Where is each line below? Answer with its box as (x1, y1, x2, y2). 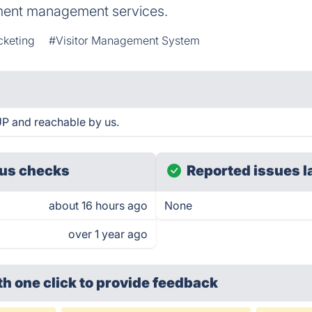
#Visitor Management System (49, 33, 201, 47)
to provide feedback (79, 274, 219, 291)
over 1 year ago (68, 227, 148, 241)
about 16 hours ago (49, 198, 148, 212)
